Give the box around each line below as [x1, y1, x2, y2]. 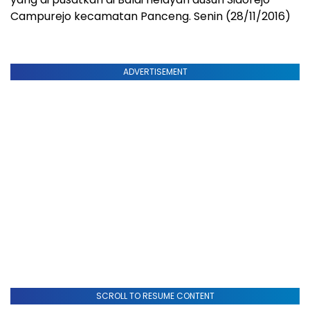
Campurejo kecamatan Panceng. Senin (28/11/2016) [10, 8, 291, 24]
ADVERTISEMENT [122, 65, 188, 77]
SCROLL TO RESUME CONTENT [95, 289, 215, 302]
